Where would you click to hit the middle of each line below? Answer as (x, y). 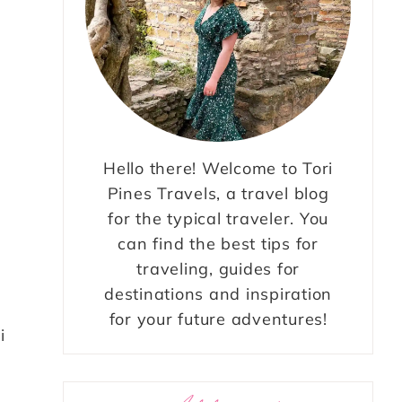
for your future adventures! (218, 319)
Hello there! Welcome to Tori (218, 169)
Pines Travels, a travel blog (218, 194)
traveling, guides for (218, 269)
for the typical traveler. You (218, 219)
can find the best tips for (218, 244)
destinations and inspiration (218, 294)
